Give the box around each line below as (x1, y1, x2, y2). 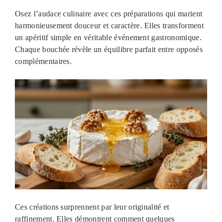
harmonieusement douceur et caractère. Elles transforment (15, 21, 204, 30)
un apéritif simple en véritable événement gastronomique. (15, 33, 202, 42)
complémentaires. (15, 57, 72, 66)
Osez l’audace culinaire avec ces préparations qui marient (15, 9, 203, 18)
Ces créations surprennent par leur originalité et (15, 203, 169, 212)
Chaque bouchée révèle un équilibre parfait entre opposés (15, 45, 203, 54)
